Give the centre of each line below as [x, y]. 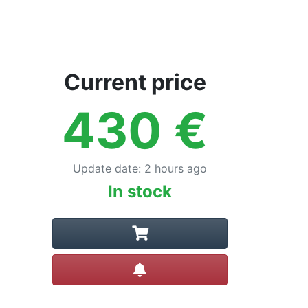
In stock [140, 191]
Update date [106, 168]
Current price [135, 82]
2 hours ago [176, 168]
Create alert [177, 267]
